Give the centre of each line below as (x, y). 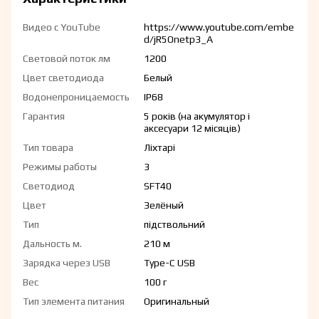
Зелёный (164, 205)
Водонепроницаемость (76, 97)
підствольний (174, 225)
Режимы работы (60, 167)
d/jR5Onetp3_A (178, 40)
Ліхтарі (159, 148)
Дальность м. (52, 244)
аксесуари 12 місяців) (192, 129)
